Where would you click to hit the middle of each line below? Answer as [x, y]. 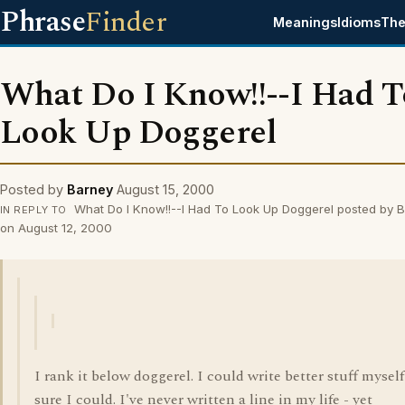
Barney [90, 189]
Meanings [306, 22]
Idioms [359, 22]
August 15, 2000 [165, 189]
